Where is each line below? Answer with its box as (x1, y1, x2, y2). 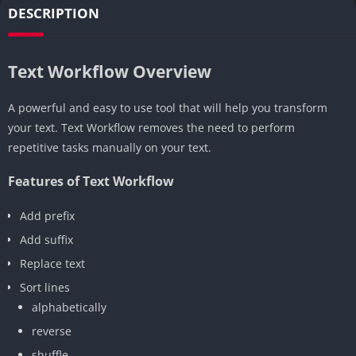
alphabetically (32, 299, 106, 315)
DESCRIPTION (8, 3, 99, 22)
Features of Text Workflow (8, 172, 174, 190)
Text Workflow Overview (8, 60, 211, 83)
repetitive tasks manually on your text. (8, 139, 211, 155)
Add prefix (20, 207, 75, 223)
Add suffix (20, 231, 73, 247)
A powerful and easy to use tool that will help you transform (8, 99, 327, 115)
